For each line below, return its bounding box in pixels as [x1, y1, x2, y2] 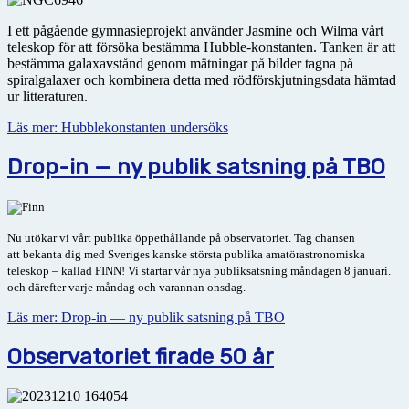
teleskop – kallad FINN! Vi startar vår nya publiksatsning [7, 264, 290, 278]
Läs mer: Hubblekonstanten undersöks [7, 120, 228, 136]
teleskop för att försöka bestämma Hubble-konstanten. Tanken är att [7, 39, 399, 56]
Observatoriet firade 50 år [7, 344, 274, 371]
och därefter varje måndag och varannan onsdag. [7, 280, 246, 295]
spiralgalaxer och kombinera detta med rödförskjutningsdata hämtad [7, 72, 396, 89]
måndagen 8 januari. [290, 264, 391, 278]
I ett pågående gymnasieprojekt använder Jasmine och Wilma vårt [7, 23, 383, 39]
